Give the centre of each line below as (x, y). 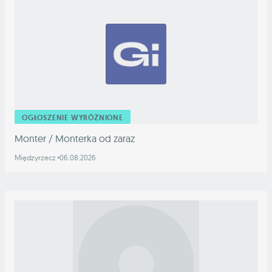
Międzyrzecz (36, 158)
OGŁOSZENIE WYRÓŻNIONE (73, 118)
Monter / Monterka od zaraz (75, 139)
